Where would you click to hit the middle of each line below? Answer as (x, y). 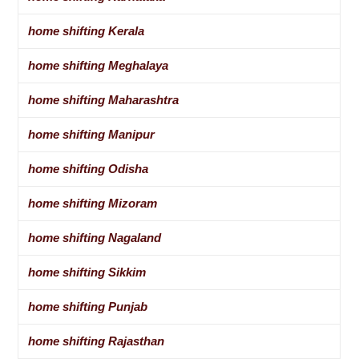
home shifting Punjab (88, 307)
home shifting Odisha (89, 169)
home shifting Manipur (92, 135)
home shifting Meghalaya (99, 66)
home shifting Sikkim (87, 272)
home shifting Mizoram (93, 204)
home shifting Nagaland (95, 238)
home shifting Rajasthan (97, 341)
